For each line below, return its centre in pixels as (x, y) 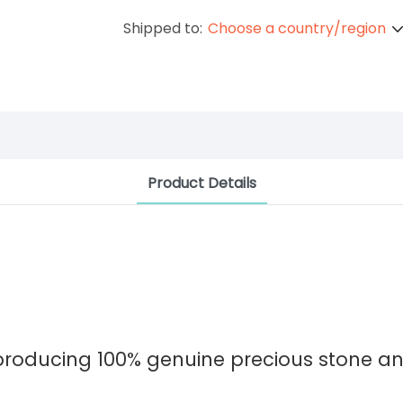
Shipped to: (163, 29)
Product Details (201, 184)
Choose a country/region (297, 29)
